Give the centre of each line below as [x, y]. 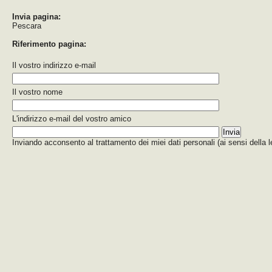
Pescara [27, 26]
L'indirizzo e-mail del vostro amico [72, 119]
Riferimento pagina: [49, 44]
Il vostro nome [37, 92]
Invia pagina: [36, 17]
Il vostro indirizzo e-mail [54, 65]
